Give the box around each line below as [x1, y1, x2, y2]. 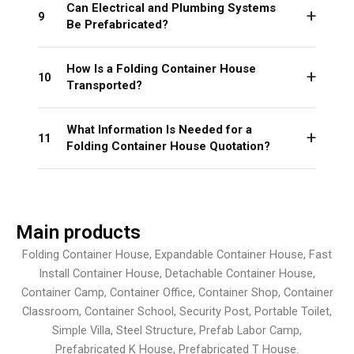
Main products [16, 221, 141, 244]
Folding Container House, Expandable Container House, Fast [22, 247, 332, 262]
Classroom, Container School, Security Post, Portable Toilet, [22, 304, 332, 319]
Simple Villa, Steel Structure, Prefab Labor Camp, [52, 323, 302, 338]
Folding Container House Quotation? [66, 139, 270, 154]
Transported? [66, 78, 142, 93]
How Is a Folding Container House [66, 62, 256, 77]
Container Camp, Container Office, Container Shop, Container [21, 285, 333, 300]
